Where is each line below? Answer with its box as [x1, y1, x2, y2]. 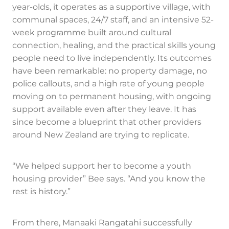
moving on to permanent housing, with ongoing [12, 90, 211, 104]
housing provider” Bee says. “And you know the [12, 172, 205, 186]
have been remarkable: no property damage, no [12, 64, 207, 78]
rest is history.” [12, 185, 71, 199]
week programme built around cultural [12, 26, 171, 40]
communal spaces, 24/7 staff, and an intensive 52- [12, 13, 214, 27]
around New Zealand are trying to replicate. [12, 128, 189, 142]
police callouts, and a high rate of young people [12, 77, 204, 91]
